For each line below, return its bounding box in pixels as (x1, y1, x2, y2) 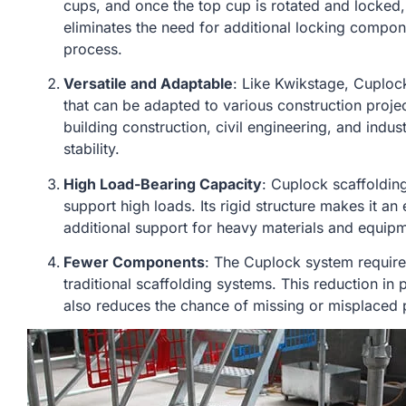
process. (63, 39, 122, 58)
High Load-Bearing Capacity (63, 174, 262, 193)
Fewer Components (63, 253, 205, 272)
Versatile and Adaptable (63, 74, 233, 93)
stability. (63, 140, 120, 159)
